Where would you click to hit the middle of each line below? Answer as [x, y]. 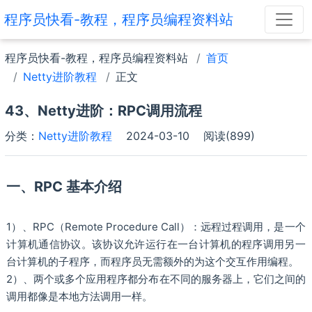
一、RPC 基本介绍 [64, 187]
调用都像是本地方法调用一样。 [80, 296]
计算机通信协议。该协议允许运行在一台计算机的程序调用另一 [156, 244]
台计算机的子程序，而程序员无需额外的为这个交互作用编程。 [153, 262]
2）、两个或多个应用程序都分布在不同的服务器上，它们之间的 [156, 279]
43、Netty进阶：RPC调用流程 [103, 111]
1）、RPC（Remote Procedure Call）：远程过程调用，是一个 [156, 227]
